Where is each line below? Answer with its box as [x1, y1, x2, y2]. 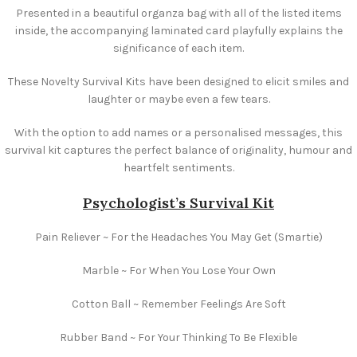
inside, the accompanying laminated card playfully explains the [14, 23, 343, 37]
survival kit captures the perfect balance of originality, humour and [5, 143, 352, 157]
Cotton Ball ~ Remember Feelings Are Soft [71, 296, 286, 311]
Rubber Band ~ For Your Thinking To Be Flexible [60, 330, 297, 344]
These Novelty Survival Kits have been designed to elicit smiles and [8, 74, 349, 88]
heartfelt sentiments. [123, 160, 234, 175]
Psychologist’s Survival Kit [83, 193, 274, 212]
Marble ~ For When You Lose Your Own [81, 263, 276, 277]
